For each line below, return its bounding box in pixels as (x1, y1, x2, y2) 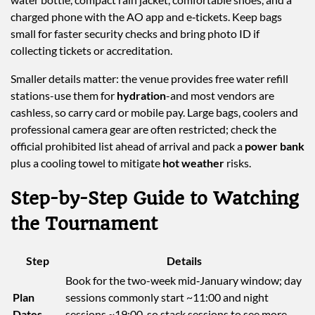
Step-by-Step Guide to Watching (11, 187, 299, 209)
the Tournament (11, 212, 157, 234)
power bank (245, 139, 304, 153)
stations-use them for (11, 88, 117, 102)
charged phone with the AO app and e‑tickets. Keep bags (11, 9, 282, 23)
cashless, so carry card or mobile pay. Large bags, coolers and (11, 105, 298, 119)
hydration (117, 88, 166, 102)
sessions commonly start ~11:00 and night (65, 290, 269, 304)
